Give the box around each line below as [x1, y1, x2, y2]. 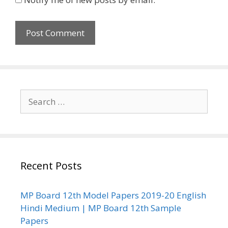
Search [20, 90, 47, 102]
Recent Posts [20, 159, 82, 173]
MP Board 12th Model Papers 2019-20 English [20, 189, 206, 202]
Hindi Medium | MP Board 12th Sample [20, 202, 181, 214]
